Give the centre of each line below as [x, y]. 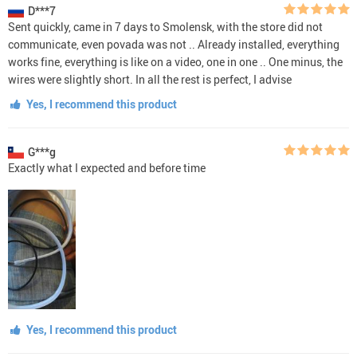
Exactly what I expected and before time [107, 167]
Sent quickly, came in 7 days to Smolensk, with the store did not [165, 26]
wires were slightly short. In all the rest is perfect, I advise [150, 79]
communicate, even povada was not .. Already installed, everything [174, 44]
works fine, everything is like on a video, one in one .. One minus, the [175, 61]
